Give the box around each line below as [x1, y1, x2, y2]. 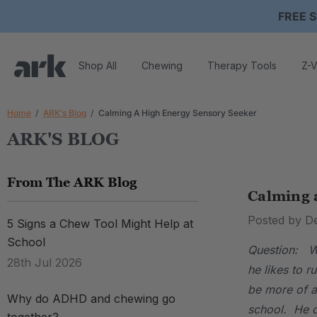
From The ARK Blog [7, 175, 137, 190]
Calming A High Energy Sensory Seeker [98, 108, 257, 118]
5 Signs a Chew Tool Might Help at [7, 217, 193, 231]
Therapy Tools [207, 59, 277, 71]
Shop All [79, 59, 117, 71]
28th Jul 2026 [7, 255, 82, 270]
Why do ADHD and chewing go [7, 292, 175, 306]
